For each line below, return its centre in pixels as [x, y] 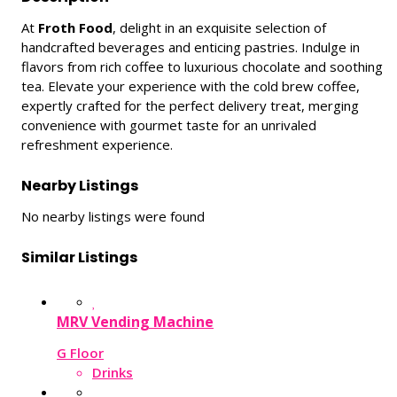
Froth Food [75, 28]
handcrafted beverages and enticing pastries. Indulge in [191, 47]
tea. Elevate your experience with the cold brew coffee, [191, 86]
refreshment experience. [97, 145]
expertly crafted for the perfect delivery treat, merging [190, 106]
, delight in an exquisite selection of [219, 28]
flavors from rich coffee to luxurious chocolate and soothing [202, 67]
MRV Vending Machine [135, 322]
